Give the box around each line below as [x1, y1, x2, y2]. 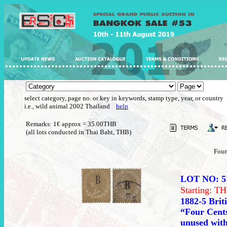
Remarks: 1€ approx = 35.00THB [26, 120, 117, 128]
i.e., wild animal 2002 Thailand [24, 102, 116, 110]
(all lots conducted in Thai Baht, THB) [26, 128, 131, 136]
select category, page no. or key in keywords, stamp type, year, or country [24, 94, 223, 102]
